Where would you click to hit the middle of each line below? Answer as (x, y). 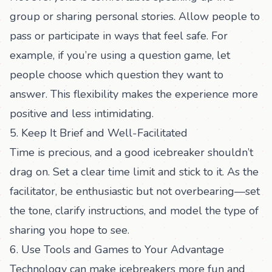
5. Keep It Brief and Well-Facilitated (99, 133)
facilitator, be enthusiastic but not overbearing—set (135, 191)
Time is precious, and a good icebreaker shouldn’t (131, 152)
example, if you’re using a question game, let (120, 55)
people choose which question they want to (117, 75)
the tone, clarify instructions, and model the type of (134, 211)
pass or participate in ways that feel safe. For (119, 36)
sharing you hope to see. (70, 230)
